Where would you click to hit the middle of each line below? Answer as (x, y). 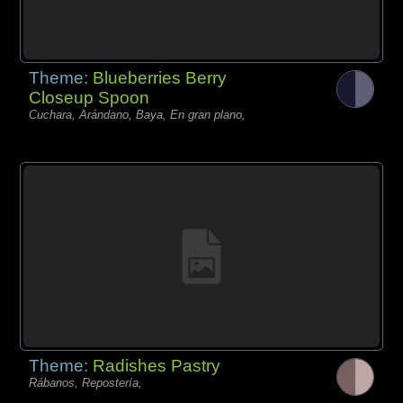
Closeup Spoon (90, 97)
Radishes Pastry (157, 365)
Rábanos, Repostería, (86, 382)
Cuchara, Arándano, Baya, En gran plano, (138, 114)
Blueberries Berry (160, 77)
